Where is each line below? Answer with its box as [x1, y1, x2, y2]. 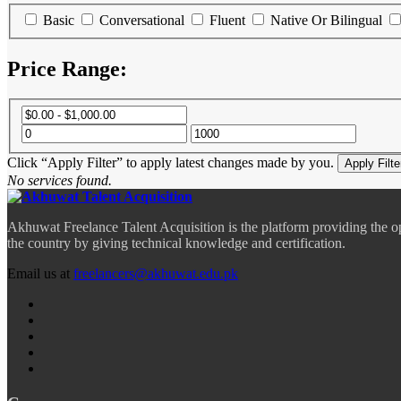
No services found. [7, 173, 112, 189]
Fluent [209, 12, 245, 28]
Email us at [7, 266, 73, 282]
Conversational [99, 12, 184, 28]
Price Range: [7, 56, 127, 81]
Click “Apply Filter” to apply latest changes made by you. [7, 155, 334, 171]
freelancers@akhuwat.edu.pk [73, 266, 238, 282]
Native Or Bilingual [270, 12, 382, 28]
